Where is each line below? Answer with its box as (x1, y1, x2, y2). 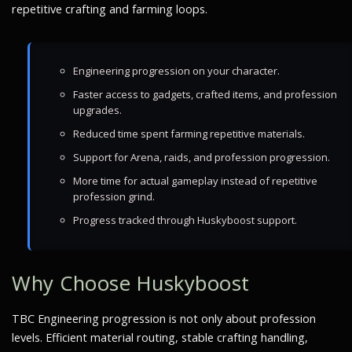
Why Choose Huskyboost (12, 269, 250, 297)
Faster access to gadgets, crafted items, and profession (73, 87, 337, 101)
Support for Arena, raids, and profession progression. (73, 150, 330, 164)
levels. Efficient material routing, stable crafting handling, (12, 330, 308, 345)
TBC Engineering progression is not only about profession (12, 311, 316, 326)
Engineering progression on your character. (73, 64, 280, 78)
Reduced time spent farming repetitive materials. (73, 126, 305, 141)
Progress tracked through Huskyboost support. (73, 213, 297, 227)
